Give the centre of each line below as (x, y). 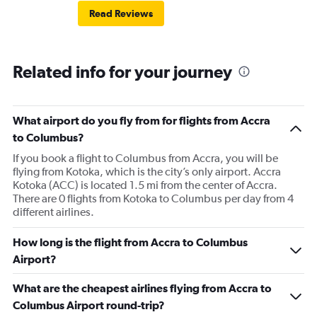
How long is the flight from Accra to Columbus (130, 242)
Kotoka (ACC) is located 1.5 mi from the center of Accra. (145, 185)
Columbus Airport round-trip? (89, 305)
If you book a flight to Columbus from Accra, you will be (145, 158)
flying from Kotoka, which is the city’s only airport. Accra (147, 172)
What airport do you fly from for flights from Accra (142, 121)
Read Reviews (121, 14)
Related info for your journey (122, 72)
